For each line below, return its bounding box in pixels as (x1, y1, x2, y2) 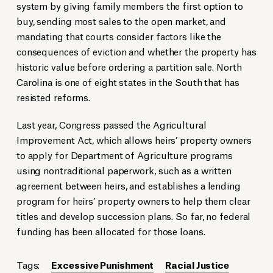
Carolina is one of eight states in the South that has (16, 75, 239, 88)
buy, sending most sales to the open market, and (16, 14, 227, 27)
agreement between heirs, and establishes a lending (16, 179, 241, 192)
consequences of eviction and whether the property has (16, 44, 257, 58)
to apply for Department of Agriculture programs (16, 148, 233, 161)
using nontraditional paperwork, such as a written (16, 163, 232, 177)
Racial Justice (165, 258, 229, 271)
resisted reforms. (16, 90, 91, 104)
